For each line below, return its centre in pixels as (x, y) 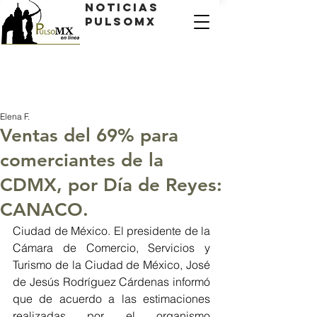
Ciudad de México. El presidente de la (111, 231)
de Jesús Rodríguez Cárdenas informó (111, 282)
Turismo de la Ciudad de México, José (111, 265)
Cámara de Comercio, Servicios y (111, 248)
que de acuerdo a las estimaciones (111, 299)
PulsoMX (121, 21)
